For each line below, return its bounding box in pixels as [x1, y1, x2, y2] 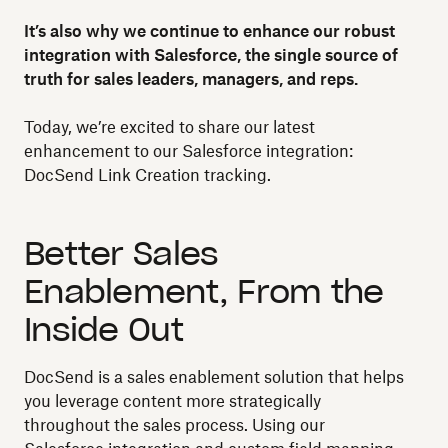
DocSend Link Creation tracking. [24, 165, 271, 185]
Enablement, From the [24, 271, 384, 312]
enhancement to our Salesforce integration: [24, 141, 353, 161]
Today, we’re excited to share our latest [24, 117, 315, 137]
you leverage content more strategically [24, 391, 321, 411]
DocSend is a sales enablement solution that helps [24, 367, 404, 387]
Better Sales [24, 233, 219, 274]
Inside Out [24, 309, 183, 350]
